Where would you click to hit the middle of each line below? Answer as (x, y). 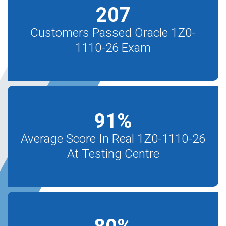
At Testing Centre (113, 154)
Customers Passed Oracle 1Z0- (113, 33)
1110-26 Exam (113, 48)
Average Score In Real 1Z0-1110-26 (113, 139)
